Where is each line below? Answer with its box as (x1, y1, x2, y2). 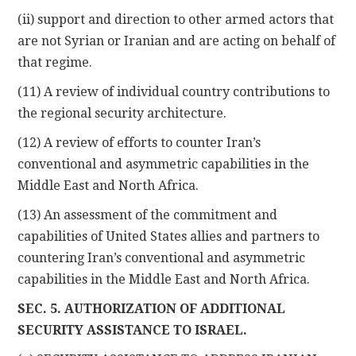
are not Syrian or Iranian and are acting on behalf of (17, 33, 336, 48)
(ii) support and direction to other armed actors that (17, 11, 335, 27)
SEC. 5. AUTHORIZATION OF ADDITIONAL (17, 300, 286, 316)
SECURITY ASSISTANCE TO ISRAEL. (17, 322, 248, 338)
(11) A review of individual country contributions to (17, 83, 331, 99)
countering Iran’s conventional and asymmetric (17, 250, 306, 265)
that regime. (17, 54, 93, 70)
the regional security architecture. (17, 105, 227, 121)
